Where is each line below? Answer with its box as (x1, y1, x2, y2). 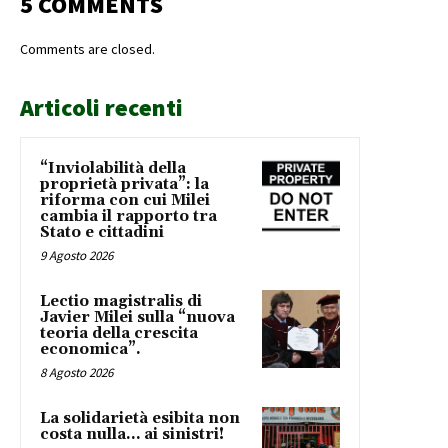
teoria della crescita (40, 323, 198, 343)
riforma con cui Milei (40, 190, 210, 210)
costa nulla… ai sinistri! (40, 424, 224, 444)
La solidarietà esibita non (40, 408, 240, 428)
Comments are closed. (20, 39, 155, 58)
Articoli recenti (20, 91, 183, 123)
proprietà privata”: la (40, 174, 209, 194)
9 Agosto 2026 (40, 246, 113, 264)
